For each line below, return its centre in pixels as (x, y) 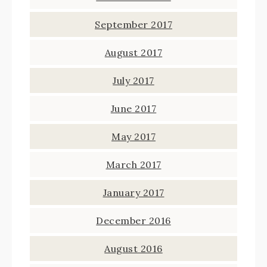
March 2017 (133, 164)
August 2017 (133, 52)
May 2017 (133, 136)
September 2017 (133, 24)
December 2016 (133, 221)
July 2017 (133, 80)
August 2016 (133, 249)
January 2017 (133, 193)
